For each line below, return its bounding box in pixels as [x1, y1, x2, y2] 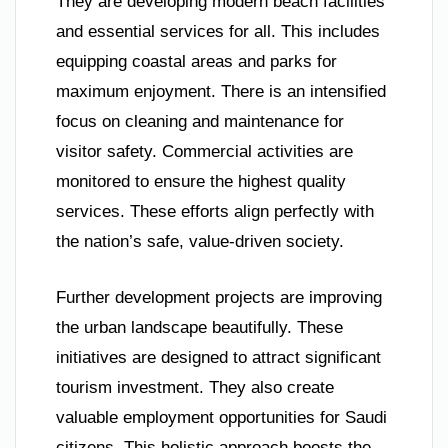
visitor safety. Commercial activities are [56, 142, 353, 162]
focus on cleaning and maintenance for [56, 112, 344, 132]
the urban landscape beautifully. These [56, 317, 343, 337]
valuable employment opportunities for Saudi [56, 407, 387, 427]
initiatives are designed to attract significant [56, 347, 381, 367]
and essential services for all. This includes [56, 22, 380, 42]
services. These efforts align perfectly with [56, 202, 374, 222]
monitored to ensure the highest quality [56, 172, 346, 192]
